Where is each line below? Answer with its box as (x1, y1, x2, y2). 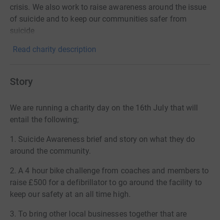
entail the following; (10, 115, 79, 124)
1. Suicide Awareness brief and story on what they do (10, 135, 195, 144)
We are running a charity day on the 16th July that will (10, 103, 198, 112)
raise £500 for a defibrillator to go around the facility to (10, 178, 202, 187)
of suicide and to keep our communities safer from (10, 14, 187, 24)
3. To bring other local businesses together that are (10, 209, 187, 219)
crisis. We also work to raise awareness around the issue (10, 2, 207, 12)
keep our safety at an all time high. (10, 190, 133, 199)
